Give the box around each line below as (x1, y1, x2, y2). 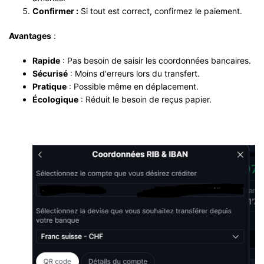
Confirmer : (32, 5, 78, 16)
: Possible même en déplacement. (67, 81, 199, 91)
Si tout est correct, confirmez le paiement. (78, 5, 242, 16)
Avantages (9, 30, 51, 41)
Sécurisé (32, 68, 68, 78)
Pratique (32, 81, 67, 91)
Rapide (32, 55, 60, 65)
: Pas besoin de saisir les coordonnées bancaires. (60, 55, 251, 65)
